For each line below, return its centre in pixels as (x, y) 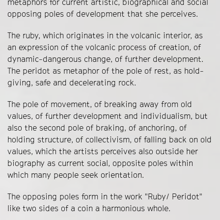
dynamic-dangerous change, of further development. (105, 59)
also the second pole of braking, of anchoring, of (97, 128)
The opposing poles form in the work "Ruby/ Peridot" (105, 196)
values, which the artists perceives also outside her (103, 151)
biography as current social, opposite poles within (100, 163)
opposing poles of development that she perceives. (103, 14)
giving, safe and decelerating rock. (72, 82)
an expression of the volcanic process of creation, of (104, 47)
